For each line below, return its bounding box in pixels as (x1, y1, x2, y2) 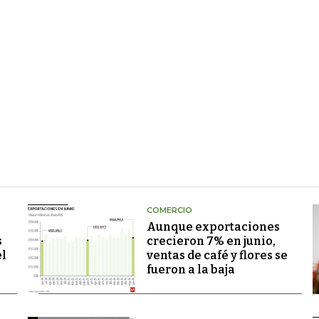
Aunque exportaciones (146, 220, 280, 234)
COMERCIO (146, 205, 192, 215)
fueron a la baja (146, 263, 235, 276)
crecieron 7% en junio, (146, 234, 276, 248)
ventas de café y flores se (146, 249, 288, 262)
